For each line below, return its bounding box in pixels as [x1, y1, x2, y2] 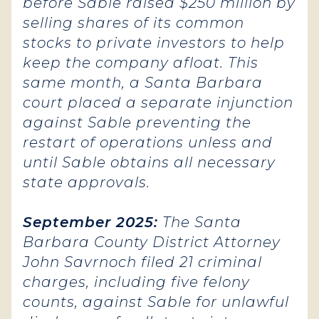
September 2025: [23, 214, 158, 231]
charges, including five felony [23, 273, 250, 291]
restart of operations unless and [23, 134, 273, 151]
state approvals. [23, 174, 155, 191]
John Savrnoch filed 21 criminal [23, 253, 262, 271]
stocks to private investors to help [23, 34, 285, 51]
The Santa [158, 214, 241, 231]
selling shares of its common [23, 14, 244, 31]
